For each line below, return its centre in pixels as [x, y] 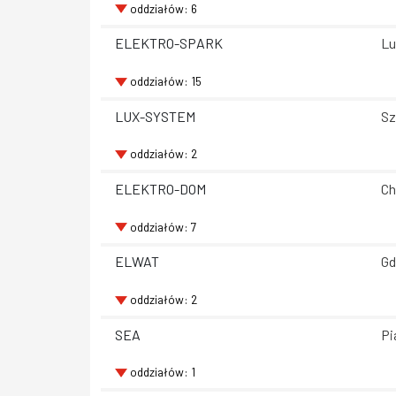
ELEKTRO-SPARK [169, 43]
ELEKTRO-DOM [160, 188]
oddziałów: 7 [163, 226]
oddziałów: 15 [165, 81]
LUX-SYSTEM [155, 116]
